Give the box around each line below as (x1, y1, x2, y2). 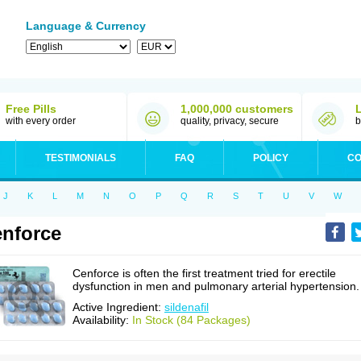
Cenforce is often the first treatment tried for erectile (73, 267, 336, 280)
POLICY (253, 152, 288, 164)
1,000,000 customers (180, 102, 293, 115)
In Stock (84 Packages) (132, 313, 251, 326)
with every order (6, 115, 76, 127)
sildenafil (164, 301, 209, 313)
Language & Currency (26, 19, 146, 32)
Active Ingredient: (73, 301, 164, 313)
